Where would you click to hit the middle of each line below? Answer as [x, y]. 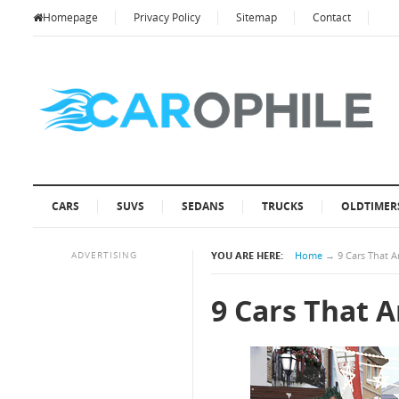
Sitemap [256, 17]
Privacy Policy [167, 17]
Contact [332, 17]
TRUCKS [283, 206]
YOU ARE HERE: [247, 255]
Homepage [70, 17]
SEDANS [203, 206]
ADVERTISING [104, 255]
